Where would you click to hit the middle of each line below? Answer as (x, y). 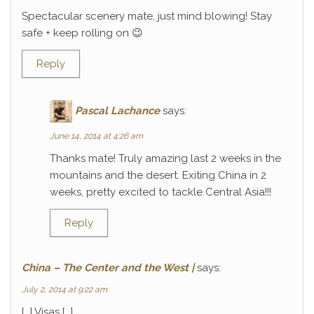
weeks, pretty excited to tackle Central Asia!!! (161, 192)
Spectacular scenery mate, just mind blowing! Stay (147, 16)
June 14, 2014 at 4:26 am (96, 136)
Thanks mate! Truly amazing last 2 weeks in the (165, 158)
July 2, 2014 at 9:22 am (64, 289)
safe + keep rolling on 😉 (82, 33)
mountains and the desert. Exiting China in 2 (158, 175)
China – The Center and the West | (108, 268)
